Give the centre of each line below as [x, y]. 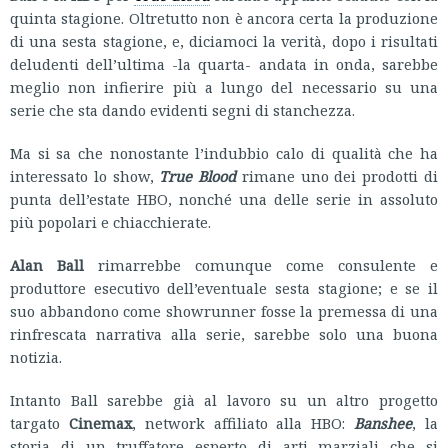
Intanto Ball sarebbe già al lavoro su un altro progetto [224, 399]
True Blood [198, 175]
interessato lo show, [85, 175]
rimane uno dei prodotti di [337, 175]
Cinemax [100, 422]
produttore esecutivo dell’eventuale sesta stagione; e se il [224, 287]
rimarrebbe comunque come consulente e [261, 264]
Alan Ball [47, 264]
